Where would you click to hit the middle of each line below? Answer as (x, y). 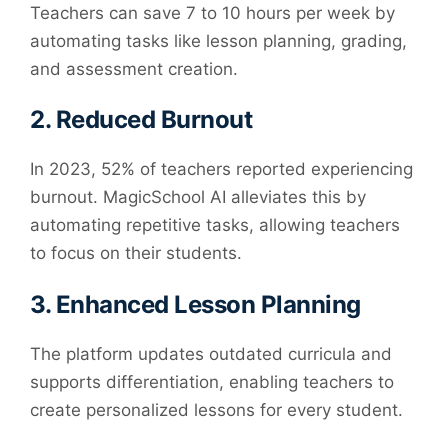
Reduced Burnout (153, 120)
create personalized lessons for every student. (216, 409)
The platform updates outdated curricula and (211, 353)
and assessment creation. (134, 69)
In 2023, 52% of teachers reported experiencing (221, 169)
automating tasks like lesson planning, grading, (218, 41)
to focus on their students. (136, 253)
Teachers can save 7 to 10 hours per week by (212, 13)
